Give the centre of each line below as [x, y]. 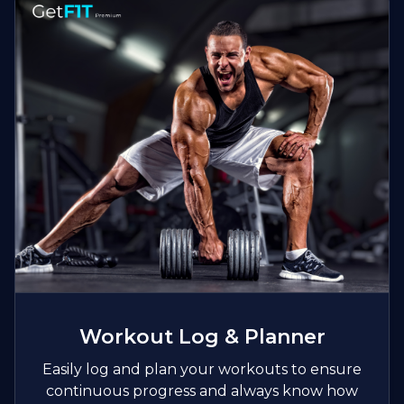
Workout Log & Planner [202, 337]
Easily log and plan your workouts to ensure [202, 370]
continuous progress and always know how [202, 391]
